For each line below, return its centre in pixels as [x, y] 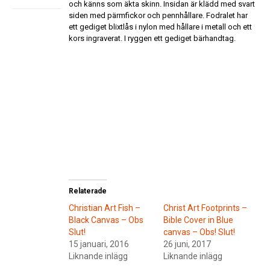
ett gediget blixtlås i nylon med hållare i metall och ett [160, 27]
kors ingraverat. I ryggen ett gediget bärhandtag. [152, 39]
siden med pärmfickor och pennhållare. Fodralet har [158, 16]
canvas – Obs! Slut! [199, 232]
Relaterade [87, 191]
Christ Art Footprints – [205, 208]
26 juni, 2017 [187, 244]
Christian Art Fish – [104, 208]
